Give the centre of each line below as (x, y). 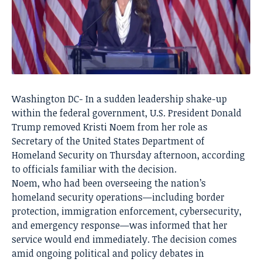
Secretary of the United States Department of (108, 141)
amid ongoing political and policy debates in (108, 254)
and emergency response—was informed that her (120, 225)
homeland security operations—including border (118, 197)
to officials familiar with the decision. (94, 169)
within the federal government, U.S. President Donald (127, 113)
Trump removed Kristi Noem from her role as (110, 127)
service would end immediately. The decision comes (124, 239)
